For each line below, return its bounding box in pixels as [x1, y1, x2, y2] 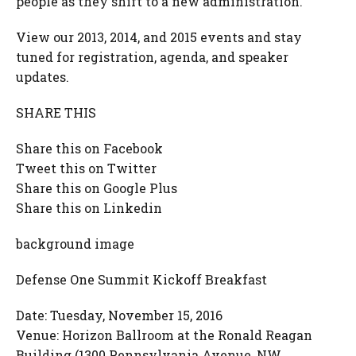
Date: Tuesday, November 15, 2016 [16, 307, 222, 323]
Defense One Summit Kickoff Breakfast [16, 271, 267, 288]
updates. [16, 68, 69, 85]
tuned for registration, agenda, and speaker [16, 48, 288, 65]
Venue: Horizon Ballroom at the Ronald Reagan [16, 327, 312, 343]
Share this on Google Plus [16, 180, 177, 196]
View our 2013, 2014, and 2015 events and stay [16, 29, 302, 45]
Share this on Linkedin [16, 199, 162, 216]
